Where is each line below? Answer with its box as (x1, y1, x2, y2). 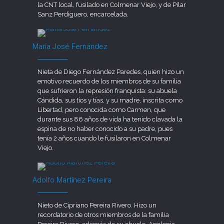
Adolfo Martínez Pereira (32, 175, 112, 184)
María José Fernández (32, 41, 108, 51)
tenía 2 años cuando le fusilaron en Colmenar (37, 134, 171, 142)
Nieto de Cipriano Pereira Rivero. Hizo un (37, 201, 157, 209)
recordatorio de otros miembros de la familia (37, 210, 169, 218)
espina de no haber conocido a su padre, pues (37, 124, 173, 132)
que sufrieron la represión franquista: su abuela (37, 86, 177, 94)
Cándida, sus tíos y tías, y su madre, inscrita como (37, 96, 183, 104)
